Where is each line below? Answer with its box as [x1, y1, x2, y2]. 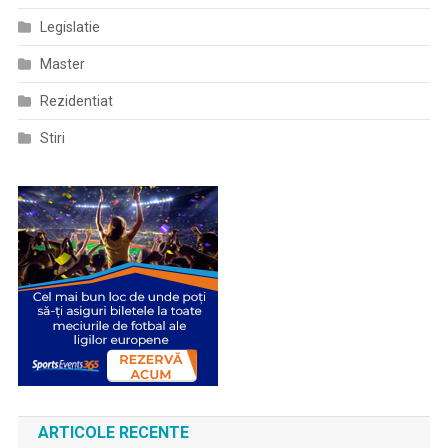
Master [39, 56, 85, 72]
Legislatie [39, 19, 100, 35]
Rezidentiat [39, 93, 113, 109]
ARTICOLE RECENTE [37, 423, 189, 442]
